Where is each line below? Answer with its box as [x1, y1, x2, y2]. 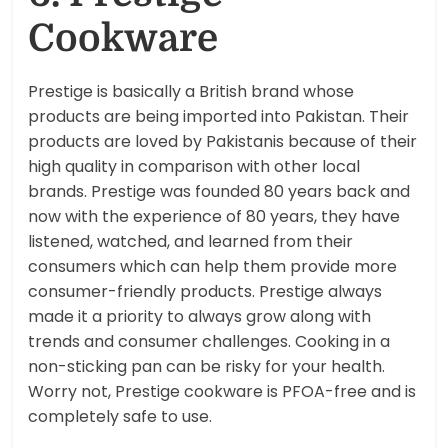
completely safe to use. [28, 404, 213, 428]
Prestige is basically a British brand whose [28, 79, 355, 103]
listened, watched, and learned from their [28, 229, 354, 253]
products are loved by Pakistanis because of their [28, 129, 418, 153]
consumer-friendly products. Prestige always [28, 279, 383, 303]
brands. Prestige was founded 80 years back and [28, 179, 411, 203]
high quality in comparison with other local [28, 154, 361, 178]
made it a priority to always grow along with [28, 304, 372, 328]
